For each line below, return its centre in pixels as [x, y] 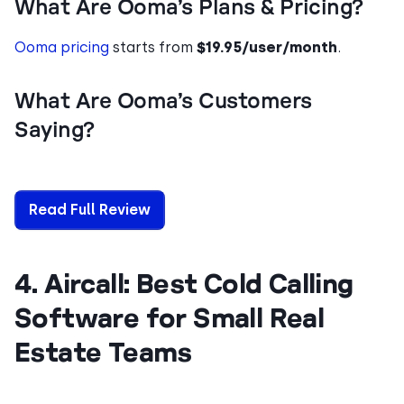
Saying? [55, 130]
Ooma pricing [62, 47]
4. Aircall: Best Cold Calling [184, 282]
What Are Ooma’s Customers [163, 101]
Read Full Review [90, 209]
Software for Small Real [170, 317]
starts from [153, 47]
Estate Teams [103, 351]
